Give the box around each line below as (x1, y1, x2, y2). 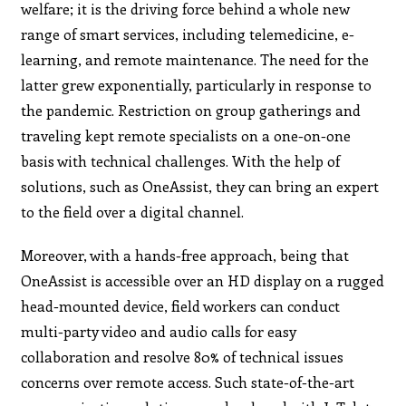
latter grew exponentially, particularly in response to (21, 74, 372, 94)
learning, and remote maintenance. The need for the (21, 49, 370, 69)
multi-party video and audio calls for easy (21, 321, 297, 341)
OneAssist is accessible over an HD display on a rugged (21, 270, 385, 290)
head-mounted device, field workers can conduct (21, 295, 341, 315)
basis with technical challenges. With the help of (21, 150, 341, 170)
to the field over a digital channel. (21, 201, 245, 221)
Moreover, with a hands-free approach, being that (21, 245, 350, 265)
